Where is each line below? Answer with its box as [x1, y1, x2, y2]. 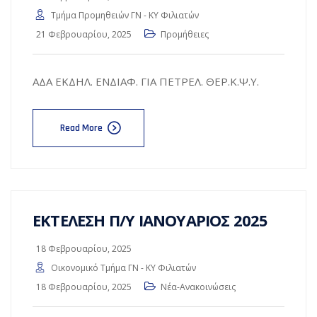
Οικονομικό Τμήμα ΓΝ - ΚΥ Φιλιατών [51, 262, 196, 274]
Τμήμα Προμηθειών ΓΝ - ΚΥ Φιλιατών [51, 9, 199, 21]
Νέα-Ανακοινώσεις [161, 281, 236, 293]
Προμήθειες [161, 28, 209, 40]
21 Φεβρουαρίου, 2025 [36, 28, 132, 40]
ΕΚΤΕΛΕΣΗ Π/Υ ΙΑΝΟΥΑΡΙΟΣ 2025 [33, 209, 268, 231]
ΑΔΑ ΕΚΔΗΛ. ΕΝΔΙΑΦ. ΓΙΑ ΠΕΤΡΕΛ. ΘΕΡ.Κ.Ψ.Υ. [33, 74, 259, 88]
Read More [60, 122, 103, 134]
